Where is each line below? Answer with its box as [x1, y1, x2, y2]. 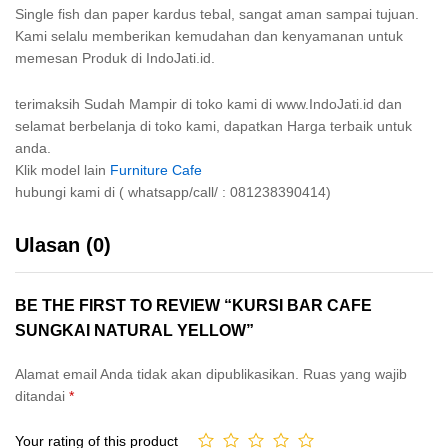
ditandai [15, 387, 69, 404]
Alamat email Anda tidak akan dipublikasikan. [15, 365, 299, 382]
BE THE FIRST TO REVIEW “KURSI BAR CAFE [15, 296, 372, 314]
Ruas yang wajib [303, 365, 407, 382]
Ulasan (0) [15, 233, 111, 256]
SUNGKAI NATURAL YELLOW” [15, 321, 254, 339]
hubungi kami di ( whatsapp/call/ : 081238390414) [15, 183, 331, 200]
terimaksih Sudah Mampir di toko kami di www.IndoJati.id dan [15, 95, 402, 112]
